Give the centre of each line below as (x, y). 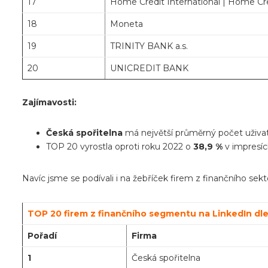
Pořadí (42, 236)
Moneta (127, 24)
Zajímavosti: (49, 103)
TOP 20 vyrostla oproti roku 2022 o (120, 147)
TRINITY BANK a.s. (149, 46)
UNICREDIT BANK (149, 68)
